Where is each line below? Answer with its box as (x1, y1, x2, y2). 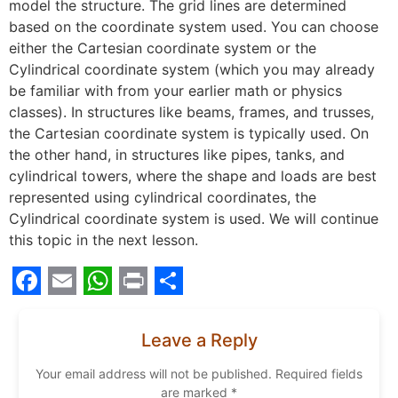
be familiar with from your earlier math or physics (9, 81, 342, 99)
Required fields (275, 365, 362, 381)
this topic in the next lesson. (9, 230, 198, 249)
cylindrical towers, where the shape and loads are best (9, 166, 377, 185)
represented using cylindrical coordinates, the (9, 187, 316, 206)
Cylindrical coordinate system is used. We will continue (9, 209, 378, 227)
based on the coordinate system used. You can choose (9, 17, 378, 36)
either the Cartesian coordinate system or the (9, 38, 316, 57)
